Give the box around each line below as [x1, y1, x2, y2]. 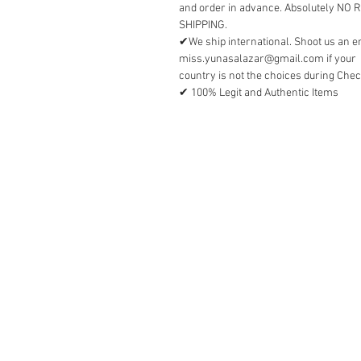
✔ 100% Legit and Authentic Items [179, 86, 338, 101]
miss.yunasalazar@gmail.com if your [179, 52, 356, 67]
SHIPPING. [179, 19, 227, 33]
